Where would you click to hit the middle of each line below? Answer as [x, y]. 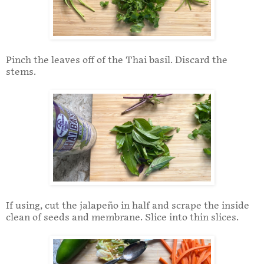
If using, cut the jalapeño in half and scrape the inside [128, 206]
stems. [22, 72]
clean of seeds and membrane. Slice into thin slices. [123, 218]
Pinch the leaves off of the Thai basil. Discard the [117, 61]
